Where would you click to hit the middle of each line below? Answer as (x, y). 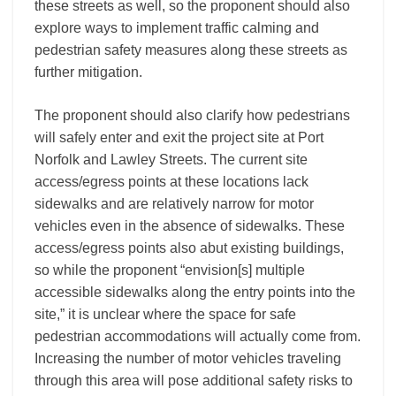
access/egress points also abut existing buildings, (189, 248)
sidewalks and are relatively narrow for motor (174, 204)
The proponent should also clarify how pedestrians (192, 115)
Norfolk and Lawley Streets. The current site (171, 160)
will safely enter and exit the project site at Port (179, 137)
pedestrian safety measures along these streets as (191, 50)
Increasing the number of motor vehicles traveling (188, 358)
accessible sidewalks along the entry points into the (195, 292)
